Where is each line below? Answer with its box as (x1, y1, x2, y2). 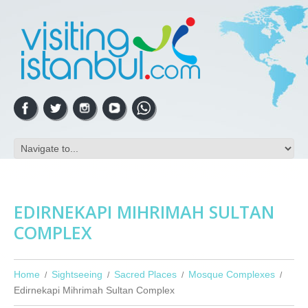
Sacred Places (114, 269, 177, 280)
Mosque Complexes (188, 269, 275, 280)
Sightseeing (52, 269, 102, 280)
